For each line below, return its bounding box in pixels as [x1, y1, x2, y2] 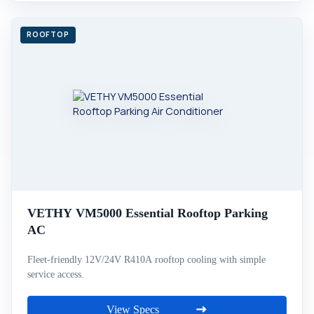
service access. [27, 269, 84, 280]
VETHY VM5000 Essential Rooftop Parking [27, 206, 268, 220]
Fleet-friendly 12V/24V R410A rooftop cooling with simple [27, 254, 266, 265]
